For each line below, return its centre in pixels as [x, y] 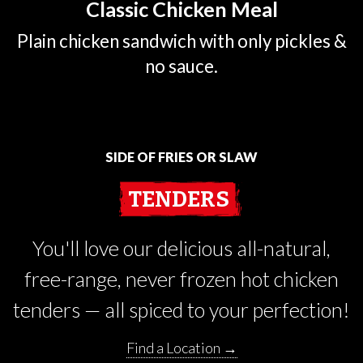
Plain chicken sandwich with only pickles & [181, 41]
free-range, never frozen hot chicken [181, 278]
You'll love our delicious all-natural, [181, 248]
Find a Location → [181, 348]
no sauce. [181, 66]
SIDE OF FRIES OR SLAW [181, 156]
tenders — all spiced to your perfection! [181, 309]
